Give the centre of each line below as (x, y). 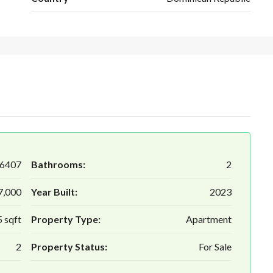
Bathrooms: (58, 165)
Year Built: (54, 192)
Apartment (209, 219)
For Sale (215, 247)
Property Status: (69, 247)
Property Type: (66, 219)
